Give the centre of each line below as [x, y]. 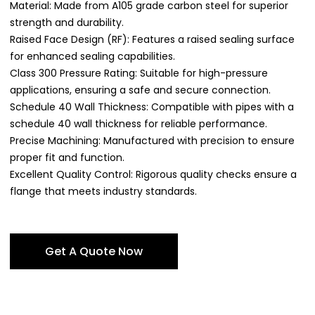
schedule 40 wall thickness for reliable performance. [139, 124]
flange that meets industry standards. [104, 191]
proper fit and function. [67, 157]
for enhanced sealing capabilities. [93, 56]
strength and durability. [67, 22]
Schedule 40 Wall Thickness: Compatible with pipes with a [152, 107]
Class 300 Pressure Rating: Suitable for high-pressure [139, 73]
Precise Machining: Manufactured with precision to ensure [153, 141]
